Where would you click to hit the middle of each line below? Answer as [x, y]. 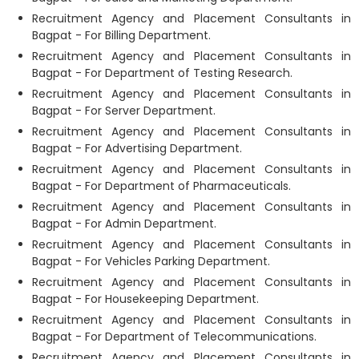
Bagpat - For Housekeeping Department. [145, 299]
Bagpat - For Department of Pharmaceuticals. [161, 186]
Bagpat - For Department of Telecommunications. [174, 337]
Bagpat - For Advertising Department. [137, 148]
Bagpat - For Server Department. [124, 111]
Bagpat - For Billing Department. [121, 35]
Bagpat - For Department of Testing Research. [162, 73]
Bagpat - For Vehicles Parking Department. [151, 261]
